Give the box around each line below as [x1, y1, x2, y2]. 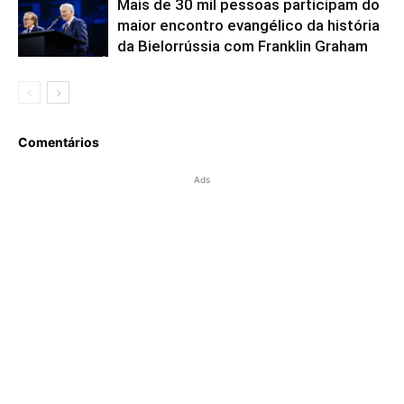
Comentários [18, 133, 99, 150]
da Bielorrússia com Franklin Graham [117, 36, 368, 55]
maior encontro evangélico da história [117, 15, 380, 34]
